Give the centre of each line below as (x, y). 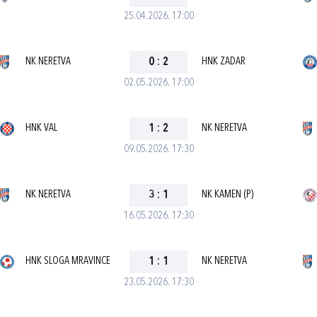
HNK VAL (41, 128)
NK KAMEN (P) (227, 195)
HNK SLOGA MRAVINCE (68, 261)
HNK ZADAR (223, 62)
